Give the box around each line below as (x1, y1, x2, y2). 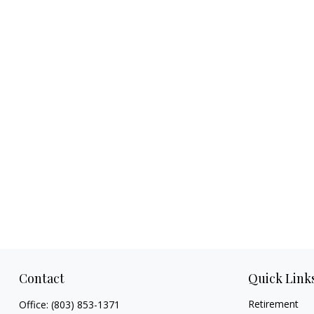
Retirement (248, 297, 299, 311)
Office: (18, 298, 51, 312)
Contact (18, 270, 64, 287)
